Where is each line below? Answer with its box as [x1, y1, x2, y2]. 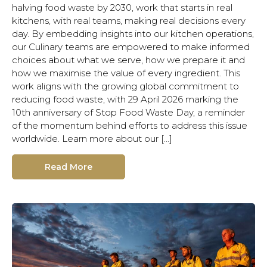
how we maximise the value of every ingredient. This [12, 67, 240, 79]
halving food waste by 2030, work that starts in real [12, 1, 232, 13]
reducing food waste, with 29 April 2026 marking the [12, 93, 238, 105]
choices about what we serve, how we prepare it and [12, 54, 245, 66]
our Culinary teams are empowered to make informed [12, 41, 250, 52]
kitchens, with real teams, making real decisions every [12, 14, 246, 26]
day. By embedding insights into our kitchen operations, [12, 27, 254, 39]
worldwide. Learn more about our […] [12, 132, 172, 144]
